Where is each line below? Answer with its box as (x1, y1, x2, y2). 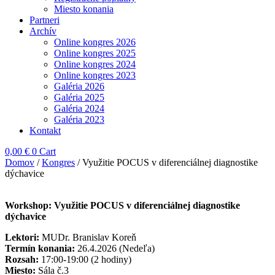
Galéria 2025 (54, 92, 104, 103)
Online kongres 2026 (54, 37, 136, 47)
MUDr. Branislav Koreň (39, 232, 136, 242)
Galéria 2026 (54, 81, 104, 91)
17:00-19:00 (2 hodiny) (39, 254, 131, 265)
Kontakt (29, 125, 61, 136)
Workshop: (5, 200, 54, 211)
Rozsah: (5, 254, 39, 265)
